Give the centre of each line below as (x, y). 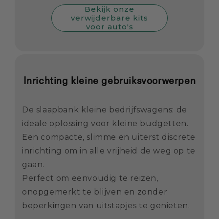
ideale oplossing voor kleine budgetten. (105, 123)
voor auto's (109, 26)
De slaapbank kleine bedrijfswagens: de (105, 109)
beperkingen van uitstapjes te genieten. (106, 205)
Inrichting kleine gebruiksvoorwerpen (109, 81)
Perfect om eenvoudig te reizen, (90, 178)
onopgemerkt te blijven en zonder (95, 192)
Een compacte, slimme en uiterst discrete (109, 137)
